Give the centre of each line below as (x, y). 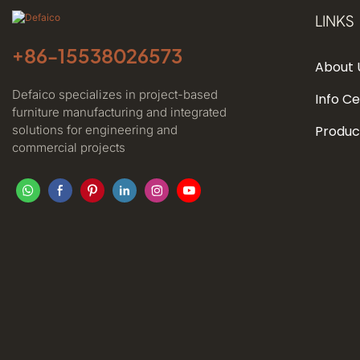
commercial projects (69, 147)
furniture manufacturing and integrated (119, 112)
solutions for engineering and (95, 129)
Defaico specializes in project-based (115, 94)
